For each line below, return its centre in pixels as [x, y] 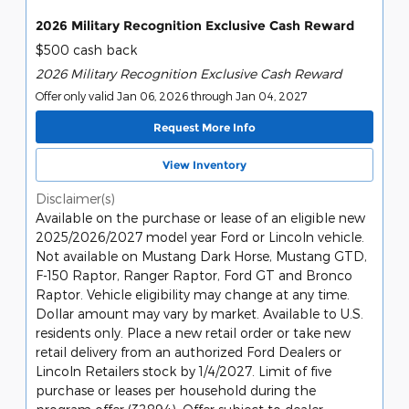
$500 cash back [86, 50]
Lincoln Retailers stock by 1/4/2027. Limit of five [184, 371]
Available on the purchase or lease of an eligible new [200, 217]
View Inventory [204, 164]
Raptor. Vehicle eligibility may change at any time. [193, 294]
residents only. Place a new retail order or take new [193, 332]
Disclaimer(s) [75, 198]
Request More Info [204, 127]
